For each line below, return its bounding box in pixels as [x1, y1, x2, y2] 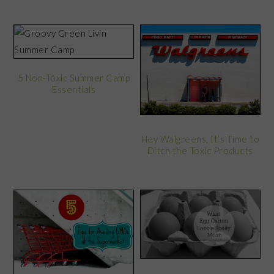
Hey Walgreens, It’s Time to [141, 133, 260, 145]
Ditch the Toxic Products [147, 145, 253, 157]
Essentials [52, 84, 96, 95]
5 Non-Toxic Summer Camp [17, 72, 130, 84]
